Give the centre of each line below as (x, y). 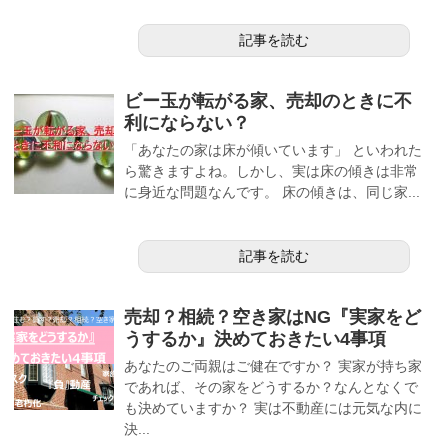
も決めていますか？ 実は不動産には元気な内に (273, 407)
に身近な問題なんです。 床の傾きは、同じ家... (272, 191)
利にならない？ (187, 122)
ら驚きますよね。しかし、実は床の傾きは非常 (271, 170)
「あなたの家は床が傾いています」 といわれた (273, 149)
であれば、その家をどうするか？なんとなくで (271, 386)
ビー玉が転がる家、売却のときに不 (268, 100)
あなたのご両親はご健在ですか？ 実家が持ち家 (273, 365)
